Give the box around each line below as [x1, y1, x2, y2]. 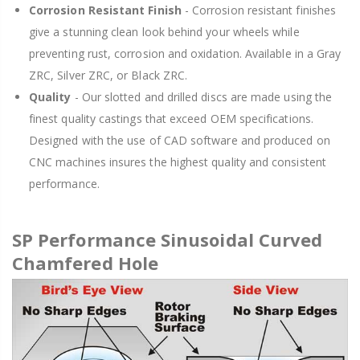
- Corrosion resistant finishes [181, 2, 336, 18]
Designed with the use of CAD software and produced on [29, 132, 330, 148]
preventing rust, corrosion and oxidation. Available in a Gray [29, 45, 342, 61]
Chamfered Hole [12, 250, 158, 275]
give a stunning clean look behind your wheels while [29, 23, 300, 39]
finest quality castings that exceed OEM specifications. [29, 110, 313, 126]
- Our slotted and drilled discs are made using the [71, 88, 333, 104]
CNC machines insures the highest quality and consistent [29, 153, 326, 170]
